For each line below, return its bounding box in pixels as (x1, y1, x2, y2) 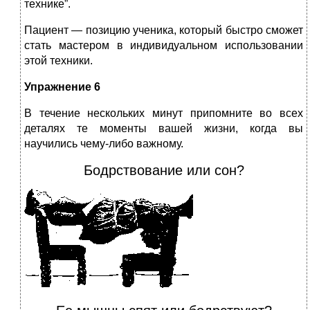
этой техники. (24, 55, 93, 67)
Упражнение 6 (24, 81, 100, 93)
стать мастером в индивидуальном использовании (24, 39, 303, 52)
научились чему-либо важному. (24, 138, 183, 150)
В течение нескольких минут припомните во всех (24, 107, 303, 120)
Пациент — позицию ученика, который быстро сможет (24, 24, 303, 37)
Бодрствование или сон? (83, 163, 244, 179)
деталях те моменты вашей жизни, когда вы (24, 122, 303, 135)
